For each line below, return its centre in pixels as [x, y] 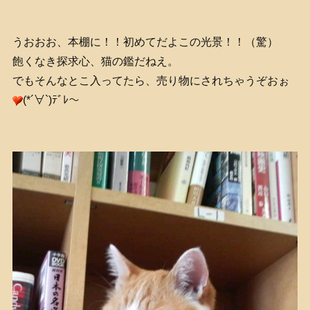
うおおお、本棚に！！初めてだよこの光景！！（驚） [145, 42]
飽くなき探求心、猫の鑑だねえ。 [95, 62]
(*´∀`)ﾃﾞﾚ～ [51, 100]
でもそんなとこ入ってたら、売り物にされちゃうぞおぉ [151, 81]
